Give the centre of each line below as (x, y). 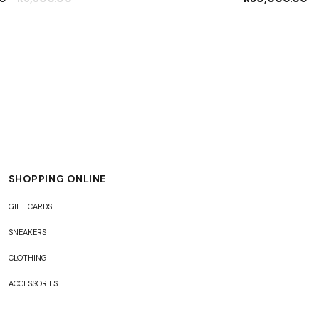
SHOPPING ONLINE (57, 179)
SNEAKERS (27, 232)
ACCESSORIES (33, 284)
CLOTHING (27, 258)
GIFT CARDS (30, 207)
